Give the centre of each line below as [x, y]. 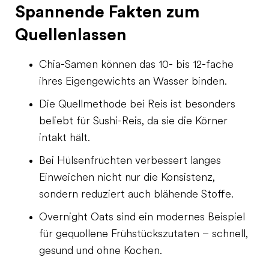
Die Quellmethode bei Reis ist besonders [137, 104]
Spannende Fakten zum [107, 12]
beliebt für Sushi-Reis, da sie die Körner [133, 121]
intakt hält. [65, 138]
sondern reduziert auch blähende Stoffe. [136, 195]
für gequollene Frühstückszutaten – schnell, [144, 234]
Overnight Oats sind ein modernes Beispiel [142, 217]
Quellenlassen [71, 35]
